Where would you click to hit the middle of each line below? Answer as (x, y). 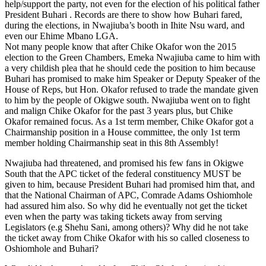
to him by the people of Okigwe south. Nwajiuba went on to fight (127, 100)
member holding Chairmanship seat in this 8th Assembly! (112, 142)
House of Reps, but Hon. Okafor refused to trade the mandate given (132, 89)
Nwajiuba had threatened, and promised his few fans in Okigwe (124, 163)
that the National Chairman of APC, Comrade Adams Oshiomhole (129, 195)
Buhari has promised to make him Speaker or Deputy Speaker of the (132, 78)
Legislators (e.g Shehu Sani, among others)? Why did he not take (126, 227)
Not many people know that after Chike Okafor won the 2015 (121, 46)
